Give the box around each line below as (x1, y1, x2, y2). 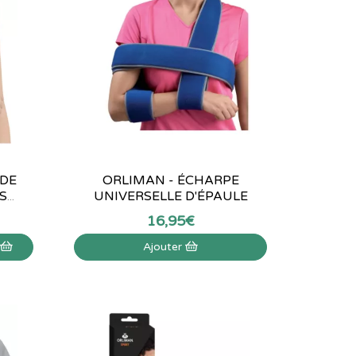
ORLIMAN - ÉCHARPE (102, 172, 239, 188)
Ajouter (143, 240, 186, 253)
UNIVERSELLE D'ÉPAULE (93, 188, 248, 204)
